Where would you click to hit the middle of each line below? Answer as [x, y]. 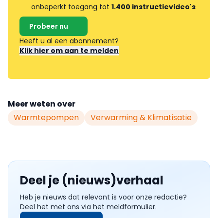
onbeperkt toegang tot [71, 7]
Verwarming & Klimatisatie [141, 118]
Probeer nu [49, 26]
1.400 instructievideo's [154, 7]
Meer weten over [42, 104]
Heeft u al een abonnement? [70, 41]
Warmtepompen [46, 118]
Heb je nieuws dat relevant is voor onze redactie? [103, 197]
